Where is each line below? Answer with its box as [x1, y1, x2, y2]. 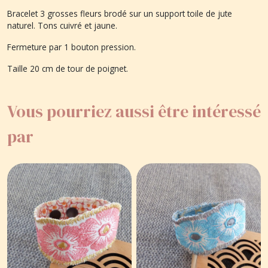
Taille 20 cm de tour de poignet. [7, 62, 130, 74]
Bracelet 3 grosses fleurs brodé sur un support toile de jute [7, 7, 232, 19]
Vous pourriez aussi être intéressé [7, 99, 261, 123]
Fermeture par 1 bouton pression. [7, 41, 138, 53]
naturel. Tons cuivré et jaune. [7, 19, 120, 31]
